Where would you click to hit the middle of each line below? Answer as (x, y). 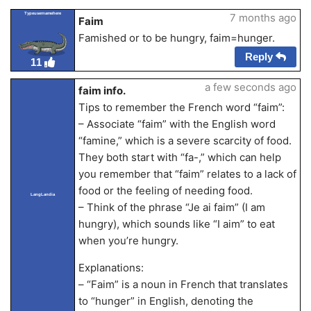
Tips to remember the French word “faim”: (181, 108)
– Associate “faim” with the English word (177, 124)
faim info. (102, 91)
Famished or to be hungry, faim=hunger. (176, 38)
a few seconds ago (250, 87)
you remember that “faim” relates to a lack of (187, 174)
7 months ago (263, 18)
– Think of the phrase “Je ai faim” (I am (171, 208)
